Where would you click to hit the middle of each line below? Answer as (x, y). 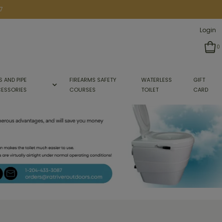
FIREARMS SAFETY (93, 80)
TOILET (150, 90)
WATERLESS (157, 80)
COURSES (82, 90)
